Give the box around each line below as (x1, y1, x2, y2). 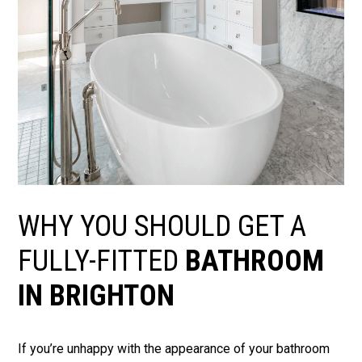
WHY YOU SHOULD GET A (18, 209, 307, 244)
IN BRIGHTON (18, 279, 175, 314)
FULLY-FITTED (18, 244, 186, 279)
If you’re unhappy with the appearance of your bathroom (18, 341, 330, 357)
